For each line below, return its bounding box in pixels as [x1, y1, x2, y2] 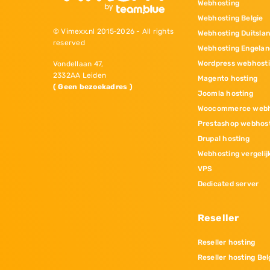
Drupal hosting [197, 134, 250, 143]
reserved [53, 39, 85, 48]
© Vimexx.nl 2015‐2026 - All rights [53, 27, 174, 36]
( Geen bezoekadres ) [53, 83, 133, 92]
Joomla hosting [197, 89, 253, 98]
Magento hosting [197, 74, 258, 83]
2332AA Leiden [53, 71, 107, 80]
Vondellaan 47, [53, 60, 104, 69]
